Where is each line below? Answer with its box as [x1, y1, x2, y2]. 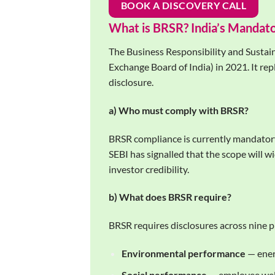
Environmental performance [121, 247, 246, 259]
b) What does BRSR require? [109, 191, 231, 203]
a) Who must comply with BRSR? [109, 104, 249, 116]
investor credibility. [109, 163, 189, 175]
